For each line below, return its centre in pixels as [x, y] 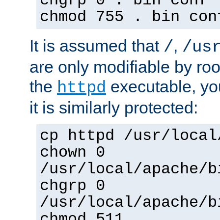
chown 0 [72, 153]
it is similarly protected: [114, 108]
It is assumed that [96, 46]
